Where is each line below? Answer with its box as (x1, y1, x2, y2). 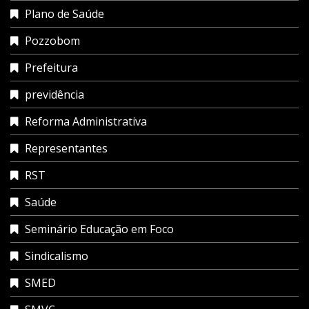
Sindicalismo (25, 248, 88, 263)
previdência (25, 86, 84, 102)
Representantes (25, 140, 108, 156)
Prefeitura (25, 59, 78, 75)
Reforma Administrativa (25, 113, 147, 129)
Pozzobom (25, 32, 80, 48)
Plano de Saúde (25, 6, 104, 21)
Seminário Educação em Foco (25, 221, 174, 237)
